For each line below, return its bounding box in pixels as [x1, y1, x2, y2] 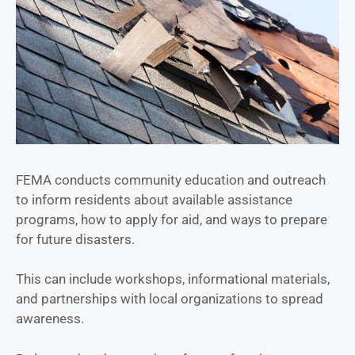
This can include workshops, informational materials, [16, 271, 330, 288]
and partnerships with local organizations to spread [16, 291, 323, 307]
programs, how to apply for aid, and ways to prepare [16, 211, 327, 227]
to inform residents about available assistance [16, 191, 292, 208]
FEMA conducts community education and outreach [16, 171, 326, 188]
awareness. [16, 311, 84, 327]
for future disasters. [16, 231, 135, 247]
